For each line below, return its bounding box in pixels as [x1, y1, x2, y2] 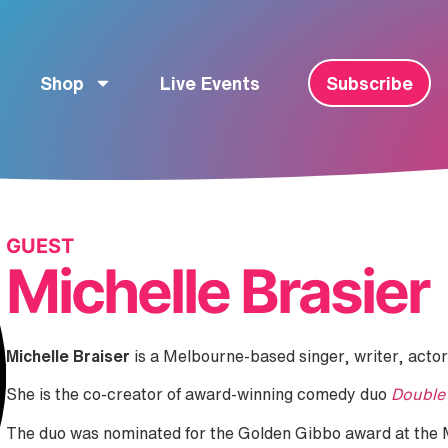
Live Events [160, 74, 261, 92]
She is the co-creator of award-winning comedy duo [5, 386, 391, 403]
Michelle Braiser [5, 348, 130, 364]
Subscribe [326, 74, 414, 92]
